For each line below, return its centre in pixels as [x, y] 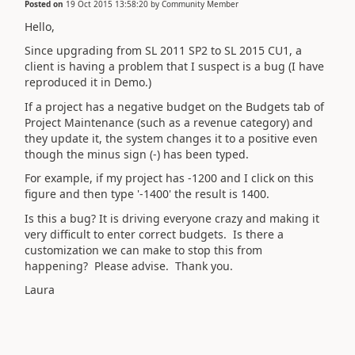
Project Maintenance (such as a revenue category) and [169, 122]
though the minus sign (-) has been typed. [137, 154]
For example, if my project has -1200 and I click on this [169, 178]
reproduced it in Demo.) [88, 82]
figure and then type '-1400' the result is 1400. [147, 194]
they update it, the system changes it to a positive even [171, 138]
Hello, [40, 26]
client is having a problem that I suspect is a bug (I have [174, 66]
